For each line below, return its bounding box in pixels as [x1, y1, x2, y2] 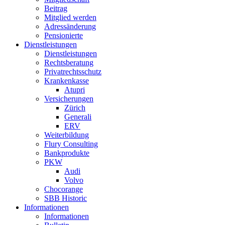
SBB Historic [44, 194, 87, 202]
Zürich [64, 103, 85, 112]
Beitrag [44, 4, 67, 13]
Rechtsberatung [44, 58, 93, 67]
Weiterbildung [44, 131, 89, 139]
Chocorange [44, 185, 83, 193]
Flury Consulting [44, 140, 98, 148]
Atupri [64, 85, 85, 94]
